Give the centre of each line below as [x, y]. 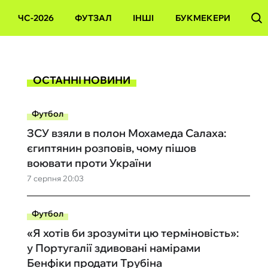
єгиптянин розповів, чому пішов [111, 148]
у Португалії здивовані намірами [113, 248]
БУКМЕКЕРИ [202, 18]
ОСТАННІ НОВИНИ [81, 80]
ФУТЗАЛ [94, 18]
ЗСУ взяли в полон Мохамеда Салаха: [126, 133]
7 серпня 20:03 [55, 178]
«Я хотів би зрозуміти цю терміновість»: [133, 233]
